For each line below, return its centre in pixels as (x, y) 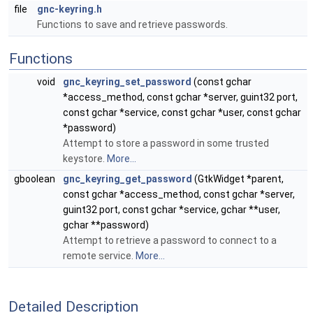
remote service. (99, 256)
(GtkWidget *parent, (238, 179)
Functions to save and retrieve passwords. (132, 24)
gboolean (36, 179)
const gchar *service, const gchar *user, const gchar (182, 112)
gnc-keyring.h (70, 9)
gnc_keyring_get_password (128, 179)
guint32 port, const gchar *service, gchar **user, (172, 210)
